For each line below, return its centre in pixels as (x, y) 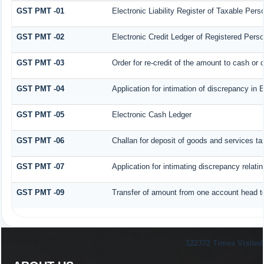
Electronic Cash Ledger (151, 115)
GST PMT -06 (40, 141)
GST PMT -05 (40, 115)
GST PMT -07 (40, 167)
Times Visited (238, 243)
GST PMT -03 (40, 63)
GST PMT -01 (40, 11)
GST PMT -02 (40, 37)
